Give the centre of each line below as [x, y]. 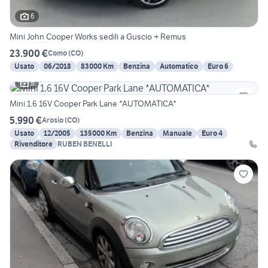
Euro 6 [218, 66]
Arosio [53, 120]
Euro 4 [212, 133]
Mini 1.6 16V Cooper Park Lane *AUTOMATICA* [93, 103]
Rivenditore [33, 144]
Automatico [179, 66]
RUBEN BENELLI [85, 144]
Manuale [177, 133]
